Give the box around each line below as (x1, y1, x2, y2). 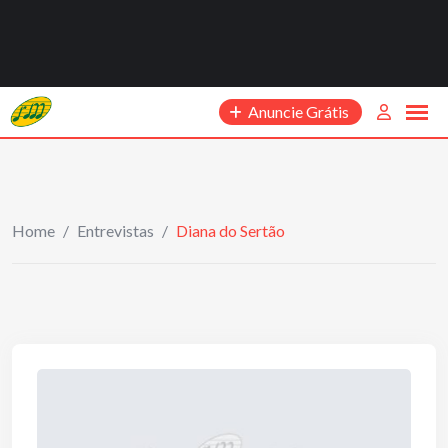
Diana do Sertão (176, 221, 285, 240)
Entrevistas (77, 221, 154, 240)
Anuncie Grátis (248, 102, 349, 121)
